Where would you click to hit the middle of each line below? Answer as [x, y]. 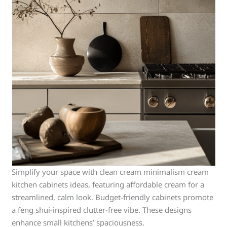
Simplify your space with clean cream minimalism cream [110, 172]
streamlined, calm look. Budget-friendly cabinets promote [113, 197]
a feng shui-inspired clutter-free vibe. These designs [102, 210]
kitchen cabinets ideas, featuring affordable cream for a [108, 184]
